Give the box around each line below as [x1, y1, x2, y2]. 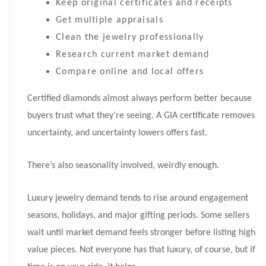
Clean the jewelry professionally [56, 33, 204, 43]
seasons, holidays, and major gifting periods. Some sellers [27, 211, 249, 221]
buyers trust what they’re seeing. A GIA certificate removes [27, 111, 255, 121]
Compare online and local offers [56, 67, 204, 77]
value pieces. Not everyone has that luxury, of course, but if [27, 245, 255, 255]
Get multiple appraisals [56, 15, 163, 26]
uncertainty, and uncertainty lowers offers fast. [27, 128, 207, 138]
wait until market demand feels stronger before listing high [27, 228, 255, 238]
